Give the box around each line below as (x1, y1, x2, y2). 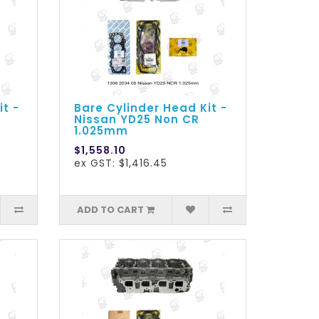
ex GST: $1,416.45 (74, 156, 168, 171)
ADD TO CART (77, 203, 145, 217)
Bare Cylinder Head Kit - (74, 100, 228, 116)
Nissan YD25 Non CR (74, 112, 200, 127)
